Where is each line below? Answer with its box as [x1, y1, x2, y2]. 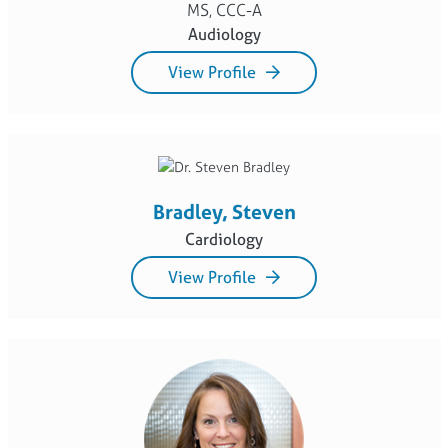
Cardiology [185, 227, 263, 250]
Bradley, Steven [152, 197, 296, 225]
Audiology [187, 22, 261, 45]
